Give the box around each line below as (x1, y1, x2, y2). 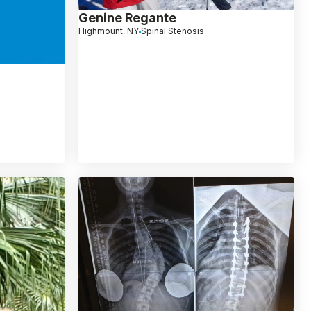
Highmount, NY (78, 26, 139, 37)
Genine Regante (78, 10, 176, 26)
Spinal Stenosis (140, 26, 204, 37)
